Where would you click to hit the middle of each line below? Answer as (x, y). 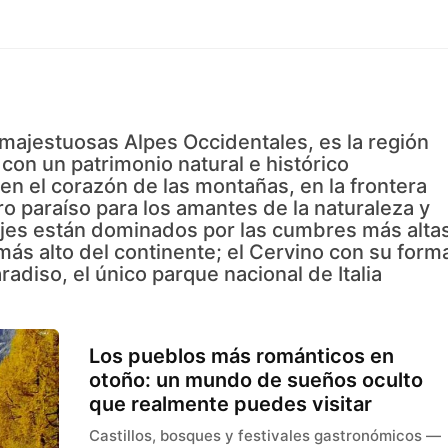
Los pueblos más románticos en (242, 356)
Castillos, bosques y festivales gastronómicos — (265, 435)
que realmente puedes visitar (231, 404)
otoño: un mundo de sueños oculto (256, 380)
